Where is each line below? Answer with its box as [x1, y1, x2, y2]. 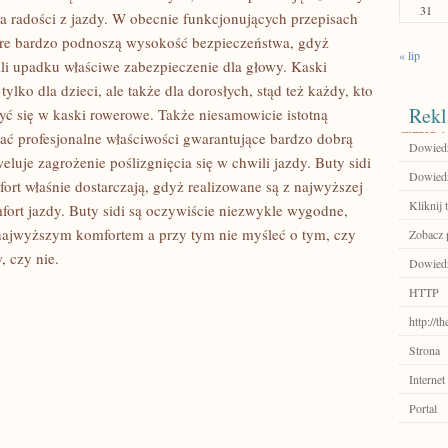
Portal [409, 400, 437, 416]
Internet [409, 371, 445, 387]
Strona [409, 342, 440, 358]
